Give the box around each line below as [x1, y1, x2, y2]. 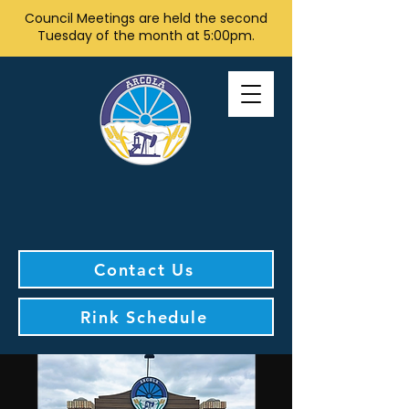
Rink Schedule [80, 306, 208, 328]
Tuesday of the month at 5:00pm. [37, 26, 255, 45]
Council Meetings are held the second [25, 9, 267, 27]
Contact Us [94, 258, 194, 280]
